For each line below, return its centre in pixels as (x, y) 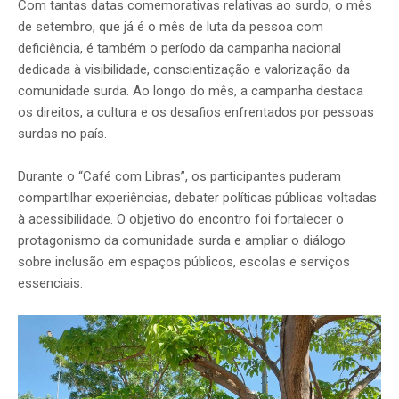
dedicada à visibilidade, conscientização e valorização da (184, 70)
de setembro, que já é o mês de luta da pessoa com (171, 27)
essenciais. (50, 284)
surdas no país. (62, 134)
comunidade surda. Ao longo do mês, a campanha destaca (191, 91)
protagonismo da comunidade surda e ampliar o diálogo (182, 241)
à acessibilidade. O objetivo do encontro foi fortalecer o (181, 220)
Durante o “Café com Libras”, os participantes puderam (179, 177)
